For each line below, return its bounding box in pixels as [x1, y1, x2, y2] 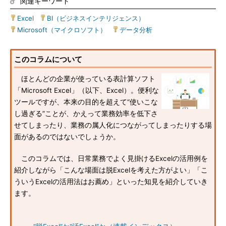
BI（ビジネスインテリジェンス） [47, 14, 145, 22]
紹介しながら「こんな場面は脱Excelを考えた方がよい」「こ [14, 166, 208, 174]
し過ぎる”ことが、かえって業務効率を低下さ [14, 109, 158, 118]
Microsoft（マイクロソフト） [17, 26, 106, 34]
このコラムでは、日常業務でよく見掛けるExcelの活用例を [14, 154, 208, 162]
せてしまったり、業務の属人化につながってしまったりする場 [14, 121, 212, 129]
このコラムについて [14, 54, 82, 64]
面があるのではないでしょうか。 [14, 133, 120, 141]
